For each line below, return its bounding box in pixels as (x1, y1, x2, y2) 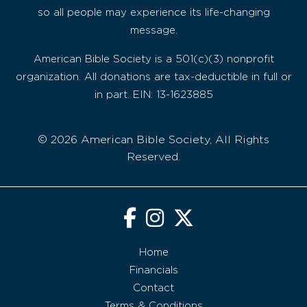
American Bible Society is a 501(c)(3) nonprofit (33, 55, 274, 64)
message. (130, 26, 177, 36)
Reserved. (127, 152, 180, 163)
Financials (129, 266, 178, 275)
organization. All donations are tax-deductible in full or (15, 73, 292, 82)
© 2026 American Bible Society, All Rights (38, 135, 269, 146)
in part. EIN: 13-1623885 (94, 90, 213, 100)
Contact (133, 284, 174, 293)
